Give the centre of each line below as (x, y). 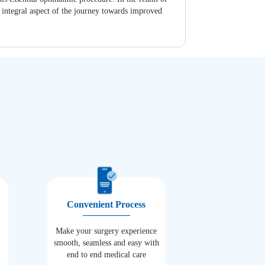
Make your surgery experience (106, 231)
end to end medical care (106, 254)
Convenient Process (106, 204)
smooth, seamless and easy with (106, 243)
